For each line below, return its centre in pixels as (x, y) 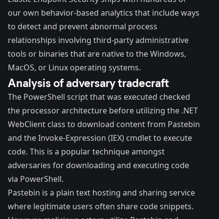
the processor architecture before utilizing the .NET (103, 111)
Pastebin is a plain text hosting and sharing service (101, 193)
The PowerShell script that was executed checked (99, 97)
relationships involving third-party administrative (98, 40)
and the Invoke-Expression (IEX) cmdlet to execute (100, 138)
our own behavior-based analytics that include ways (104, 13)
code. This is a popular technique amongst (86, 152)
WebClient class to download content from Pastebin (104, 124)
